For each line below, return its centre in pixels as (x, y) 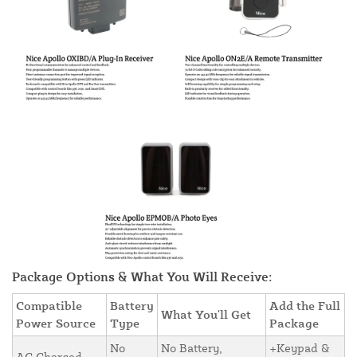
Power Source (56, 324)
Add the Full (305, 306)
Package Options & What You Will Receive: (142, 277)
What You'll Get (206, 315)
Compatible (49, 306)
